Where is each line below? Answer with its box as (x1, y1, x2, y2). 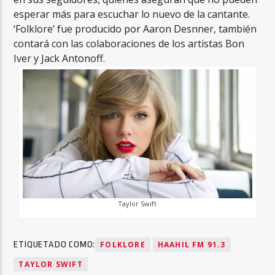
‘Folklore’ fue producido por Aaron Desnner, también (14, 22, 257, 36)
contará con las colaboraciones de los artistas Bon (14, 37, 245, 51)
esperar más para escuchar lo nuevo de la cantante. (14, 7, 250, 21)
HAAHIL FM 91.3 (157, 239, 226, 250)
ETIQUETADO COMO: (14, 239, 96, 250)
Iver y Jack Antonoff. (14, 52, 106, 66)
